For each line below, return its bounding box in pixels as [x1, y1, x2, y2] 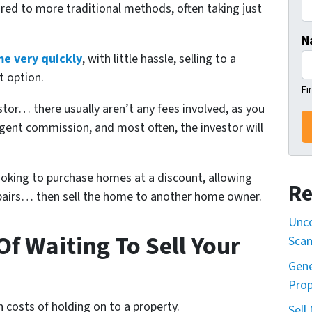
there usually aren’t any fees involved [33, 100, 226, 118]
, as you [226, 100, 265, 118]
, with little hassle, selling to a [82, 50, 236, 68]
